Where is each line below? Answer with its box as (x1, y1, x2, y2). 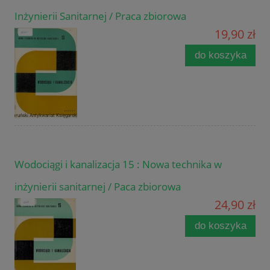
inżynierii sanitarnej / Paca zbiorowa (14, 180, 181, 194)
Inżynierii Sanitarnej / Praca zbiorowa (14, 9, 186, 24)
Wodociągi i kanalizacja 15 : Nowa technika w (14, 157, 222, 172)
